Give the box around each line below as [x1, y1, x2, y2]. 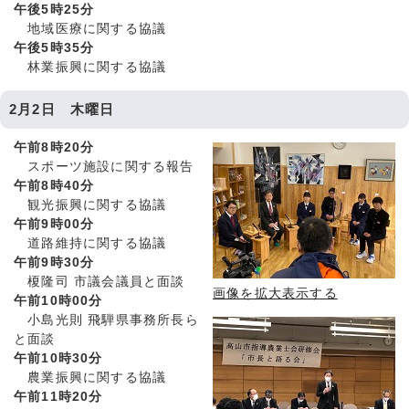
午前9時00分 [14, 217, 95, 232]
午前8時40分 [14, 179, 95, 194]
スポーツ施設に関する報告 [14, 160, 194, 174]
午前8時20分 [14, 141, 95, 155]
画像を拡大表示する [213, 287, 338, 301]
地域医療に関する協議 [14, 22, 167, 37]
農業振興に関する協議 [14, 371, 167, 385]
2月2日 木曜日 [9, 101, 115, 118]
